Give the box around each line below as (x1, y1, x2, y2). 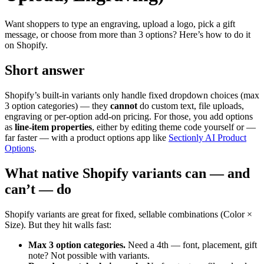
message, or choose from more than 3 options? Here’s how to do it (5, 29, 250, 39)
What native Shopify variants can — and (5, 165, 250, 181)
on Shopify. (5, 39, 48, 50)
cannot (110, 100, 137, 111)
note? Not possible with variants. (28, 250, 150, 260)
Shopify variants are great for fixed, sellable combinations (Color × (5, 209, 252, 219)
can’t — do (5, 181, 71, 197)
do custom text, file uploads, (137, 100, 244, 111)
